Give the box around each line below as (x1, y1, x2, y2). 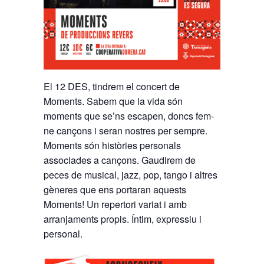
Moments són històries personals (44, 138, 181, 153)
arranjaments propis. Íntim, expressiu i (44, 212, 202, 226)
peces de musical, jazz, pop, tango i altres (44, 168, 217, 182)
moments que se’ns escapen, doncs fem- (44, 109, 214, 123)
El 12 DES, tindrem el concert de (44, 80, 180, 94)
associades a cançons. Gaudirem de (44, 153, 196, 167)
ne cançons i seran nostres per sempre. (44, 124, 207, 138)
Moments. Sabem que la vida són (44, 94, 183, 108)
